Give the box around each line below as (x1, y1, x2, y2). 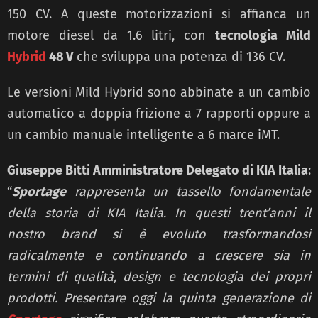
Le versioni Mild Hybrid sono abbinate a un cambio (7, 84, 311, 101)
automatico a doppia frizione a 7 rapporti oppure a (7, 106, 311, 122)
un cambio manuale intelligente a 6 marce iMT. (7, 127, 280, 143)
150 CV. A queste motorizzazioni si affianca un (7, 6, 311, 23)
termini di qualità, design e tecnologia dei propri (7, 269, 311, 285)
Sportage (12, 184, 66, 200)
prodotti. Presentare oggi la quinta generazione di (7, 290, 311, 307)
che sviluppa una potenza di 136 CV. (73, 49, 285, 65)
